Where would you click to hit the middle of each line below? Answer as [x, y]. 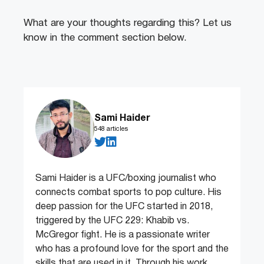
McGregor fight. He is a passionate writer [123, 235]
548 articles [111, 129]
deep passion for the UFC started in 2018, [124, 207]
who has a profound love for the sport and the [132, 250]
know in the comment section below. [105, 38]
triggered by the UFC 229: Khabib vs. [112, 221]
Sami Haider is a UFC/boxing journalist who [126, 179]
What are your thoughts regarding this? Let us [128, 24]
